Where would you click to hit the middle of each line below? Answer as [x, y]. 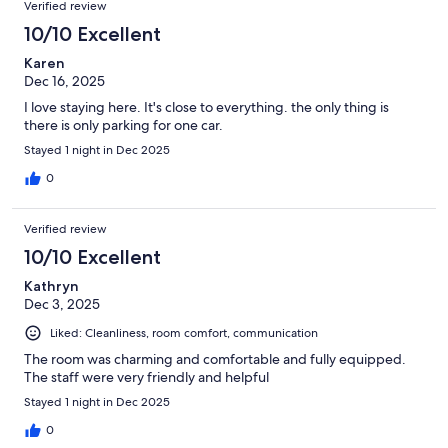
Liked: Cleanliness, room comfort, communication [184, 332]
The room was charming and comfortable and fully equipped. [215, 358]
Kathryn [51, 285]
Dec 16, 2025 [64, 80]
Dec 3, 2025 [62, 303]
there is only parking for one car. [123, 124]
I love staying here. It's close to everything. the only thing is [206, 106]
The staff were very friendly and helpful [146, 376]
